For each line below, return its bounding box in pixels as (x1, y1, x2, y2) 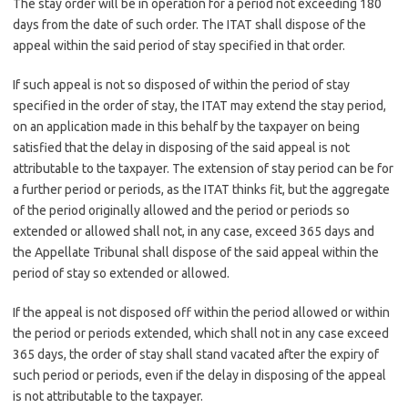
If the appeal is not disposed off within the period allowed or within (13, 305, 390, 320)
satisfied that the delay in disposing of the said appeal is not (13, 140, 350, 155)
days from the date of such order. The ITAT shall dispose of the (13, 17, 366, 32)
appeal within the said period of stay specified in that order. (13, 38, 345, 53)
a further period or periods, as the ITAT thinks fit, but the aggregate (13, 182, 390, 197)
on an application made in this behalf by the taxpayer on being (13, 119, 360, 134)
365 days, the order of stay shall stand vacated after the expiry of (13, 347, 379, 362)
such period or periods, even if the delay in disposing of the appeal (13, 368, 386, 382)
